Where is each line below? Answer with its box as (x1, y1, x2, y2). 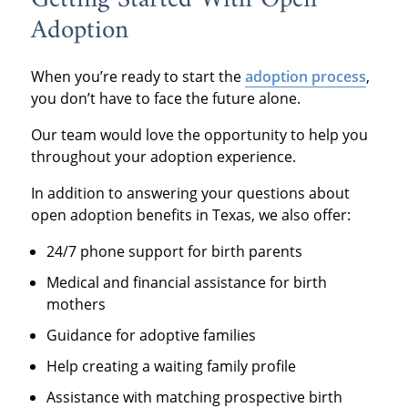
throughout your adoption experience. (30, 147, 296, 168)
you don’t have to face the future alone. (30, 88, 301, 109)
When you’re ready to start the (30, 66, 245, 87)
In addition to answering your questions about (30, 183, 350, 204)
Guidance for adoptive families (46, 325, 257, 346)
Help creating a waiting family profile (46, 356, 297, 377)
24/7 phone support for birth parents (46, 241, 303, 262)
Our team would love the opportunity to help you (30, 125, 368, 146)
